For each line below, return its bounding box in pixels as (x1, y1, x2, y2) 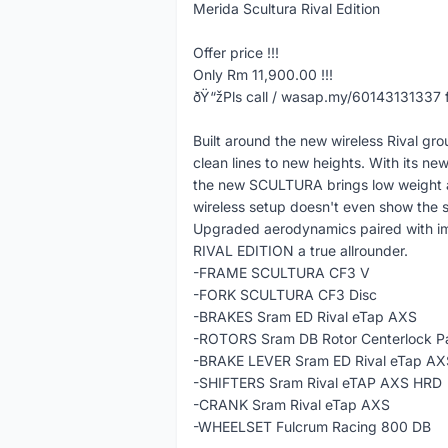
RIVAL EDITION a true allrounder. (193, 242, 408, 259)
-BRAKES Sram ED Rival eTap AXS (193, 308, 417, 325)
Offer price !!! (193, 44, 279, 61)
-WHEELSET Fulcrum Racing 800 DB (193, 418, 431, 435)
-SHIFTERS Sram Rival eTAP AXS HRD (193, 374, 442, 391)
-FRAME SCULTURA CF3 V (193, 264, 370, 281)
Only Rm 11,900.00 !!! (193, 66, 333, 83)
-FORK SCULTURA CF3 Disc (193, 286, 377, 303)
